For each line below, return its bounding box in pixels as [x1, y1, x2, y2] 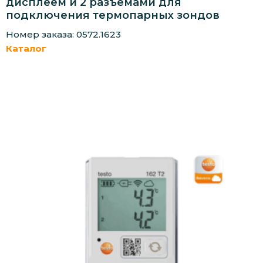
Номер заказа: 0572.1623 [6, 28, 121, 40]
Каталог [6, 42, 46, 54]
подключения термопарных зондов [6, 8, 220, 22]
